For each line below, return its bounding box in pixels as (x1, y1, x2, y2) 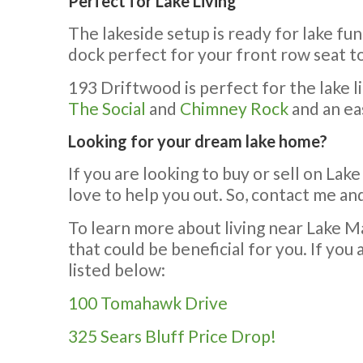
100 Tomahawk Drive (68, 293, 228, 313)
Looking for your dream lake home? (68, 131, 327, 151)
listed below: (68, 259, 165, 280)
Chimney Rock (180, 98, 288, 118)
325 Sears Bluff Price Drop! (68, 326, 276, 346)
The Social (68, 98, 146, 118)
